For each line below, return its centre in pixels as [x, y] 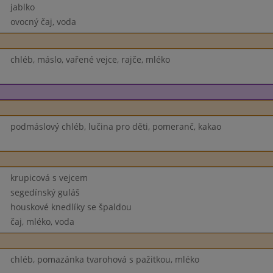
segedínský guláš [45, 192]
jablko [22, 7]
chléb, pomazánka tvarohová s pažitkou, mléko [105, 259]
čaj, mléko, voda [42, 222]
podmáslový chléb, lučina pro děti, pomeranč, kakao [115, 126]
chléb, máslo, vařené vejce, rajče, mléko [90, 59]
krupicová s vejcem [49, 178]
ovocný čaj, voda [43, 22]
